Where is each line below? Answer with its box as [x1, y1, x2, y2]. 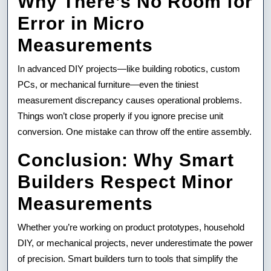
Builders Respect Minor [18, 171, 233, 192]
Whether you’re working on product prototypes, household [18, 221, 244, 232]
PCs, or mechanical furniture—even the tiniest [18, 79, 198, 90]
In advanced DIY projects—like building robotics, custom [18, 63, 240, 74]
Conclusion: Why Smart [18, 149, 234, 170]
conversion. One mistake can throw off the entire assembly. [18, 126, 252, 137]
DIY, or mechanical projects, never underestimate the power [18, 237, 253, 248]
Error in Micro [18, 13, 145, 33]
